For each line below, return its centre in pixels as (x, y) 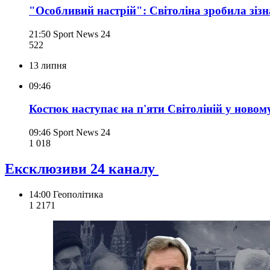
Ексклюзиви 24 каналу (82, 168)
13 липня (48, 65)
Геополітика (78, 194)
